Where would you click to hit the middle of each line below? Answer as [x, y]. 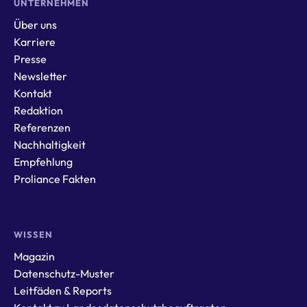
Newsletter [40, 76]
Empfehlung [43, 162]
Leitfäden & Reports [63, 291]
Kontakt [33, 94]
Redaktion [38, 111]
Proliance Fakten [55, 179]
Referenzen [42, 128]
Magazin [34, 257]
